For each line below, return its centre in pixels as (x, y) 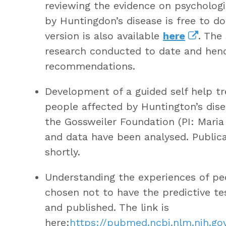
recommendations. (90, 66)
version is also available (104, 36)
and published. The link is (107, 207)
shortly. (62, 152)
